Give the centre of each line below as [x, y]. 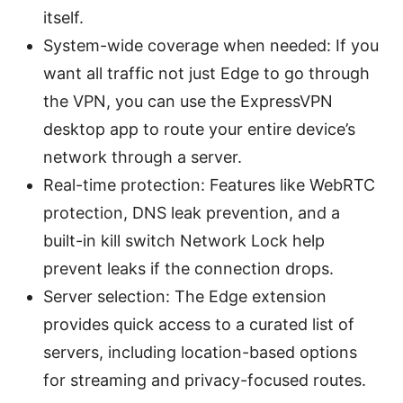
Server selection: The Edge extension [185, 297]
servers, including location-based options [200, 353]
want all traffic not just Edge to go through [206, 74]
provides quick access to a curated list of [199, 325]
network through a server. [143, 157]
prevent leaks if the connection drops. [188, 269]
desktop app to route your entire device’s [199, 130]
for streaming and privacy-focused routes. [205, 381]
